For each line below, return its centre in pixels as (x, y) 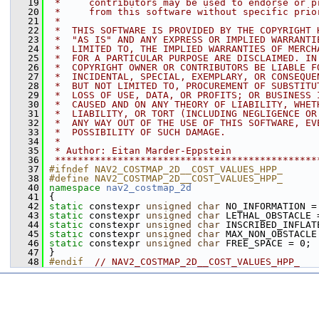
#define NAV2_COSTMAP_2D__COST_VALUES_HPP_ (166, 178)
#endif (72, 262)
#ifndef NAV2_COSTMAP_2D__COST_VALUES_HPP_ (166, 169)
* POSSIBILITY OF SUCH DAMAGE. (137, 132)
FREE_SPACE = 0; (266, 243)
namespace (78, 188)
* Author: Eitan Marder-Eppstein (140, 151)
